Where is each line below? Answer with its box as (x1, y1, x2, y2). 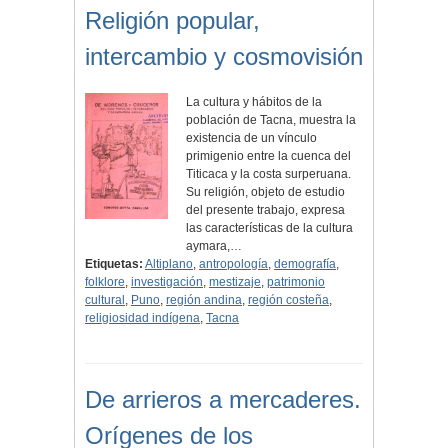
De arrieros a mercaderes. (85, 386, 361, 414)
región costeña (248, 293, 329, 308)
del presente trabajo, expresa (185, 203, 345, 218)
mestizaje (209, 275, 261, 290)
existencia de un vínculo (185, 131, 317, 146)
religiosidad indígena (85, 311, 200, 326)
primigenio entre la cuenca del (185, 149, 351, 164)
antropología (199, 257, 268, 272)
